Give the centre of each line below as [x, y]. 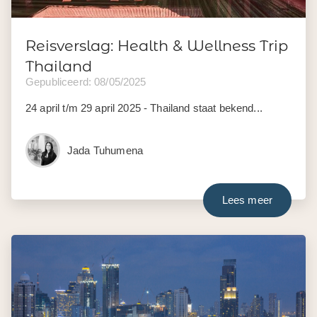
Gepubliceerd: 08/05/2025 [86, 81]
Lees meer [247, 200]
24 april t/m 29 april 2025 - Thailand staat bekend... [144, 108]
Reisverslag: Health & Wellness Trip [157, 45]
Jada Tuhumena [105, 150]
